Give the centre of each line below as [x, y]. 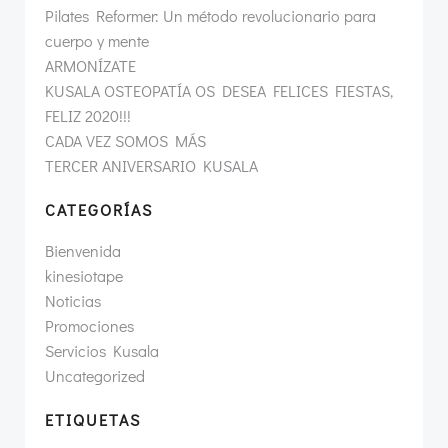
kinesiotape [84, 275]
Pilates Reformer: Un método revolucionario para [210, 15]
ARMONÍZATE [90, 65]
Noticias [73, 300]
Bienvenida [83, 250]
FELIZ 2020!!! [88, 115]
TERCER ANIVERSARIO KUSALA [151, 165]
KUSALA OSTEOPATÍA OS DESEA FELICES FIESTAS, [219, 90]
